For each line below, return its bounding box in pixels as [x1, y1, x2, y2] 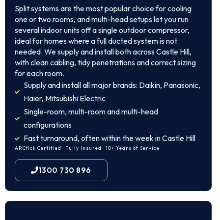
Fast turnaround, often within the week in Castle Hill [23, 133, 195, 143]
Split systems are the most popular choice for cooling [15, 3, 192, 13]
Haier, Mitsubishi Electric [23, 93, 106, 103]
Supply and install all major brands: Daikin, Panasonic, [23, 80, 200, 90]
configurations [23, 120, 72, 130]
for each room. [15, 68, 64, 78]
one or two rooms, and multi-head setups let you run [15, 14, 189, 24]
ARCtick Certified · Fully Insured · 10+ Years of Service [15, 145, 160, 151]
